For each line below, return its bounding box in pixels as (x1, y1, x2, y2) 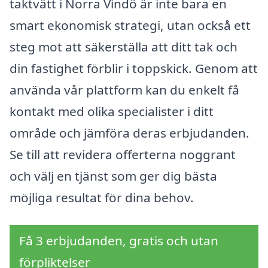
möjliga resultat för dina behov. (10, 189, 194, 206)
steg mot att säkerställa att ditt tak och (10, 38, 237, 56)
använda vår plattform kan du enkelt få (10, 81, 239, 99)
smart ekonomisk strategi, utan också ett (10, 17, 251, 34)
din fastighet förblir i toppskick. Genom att (10, 60, 258, 77)
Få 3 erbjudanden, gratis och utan (19, 232, 218, 249)
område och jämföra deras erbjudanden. (10, 124, 249, 142)
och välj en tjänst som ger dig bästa (10, 167, 217, 185)
